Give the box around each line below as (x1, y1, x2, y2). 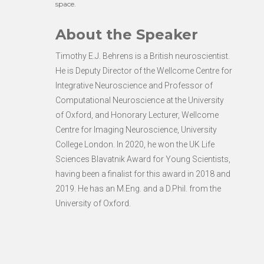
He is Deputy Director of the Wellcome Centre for (55, 65, 232, 75)
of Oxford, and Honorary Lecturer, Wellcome (55, 110, 219, 120)
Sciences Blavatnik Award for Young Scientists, (55, 154, 230, 164)
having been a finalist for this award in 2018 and (55, 169, 230, 179)
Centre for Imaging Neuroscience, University (55, 124, 217, 134)
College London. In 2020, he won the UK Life (55, 139, 214, 149)
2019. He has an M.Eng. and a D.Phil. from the (55, 183, 221, 193)
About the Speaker (55, 25, 198, 43)
